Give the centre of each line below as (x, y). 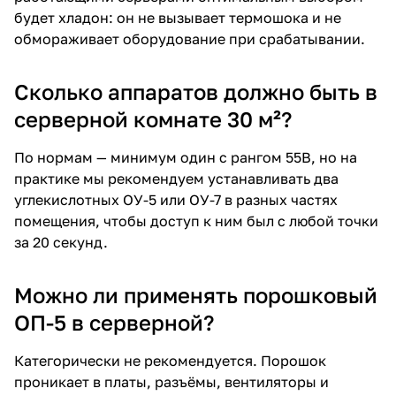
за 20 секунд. (61, 242)
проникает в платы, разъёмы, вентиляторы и (171, 381)
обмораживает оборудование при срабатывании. (190, 38)
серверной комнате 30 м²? (153, 118)
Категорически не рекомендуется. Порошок (170, 360)
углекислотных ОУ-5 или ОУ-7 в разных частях (176, 199)
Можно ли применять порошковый (196, 294)
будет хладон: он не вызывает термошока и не (178, 17)
